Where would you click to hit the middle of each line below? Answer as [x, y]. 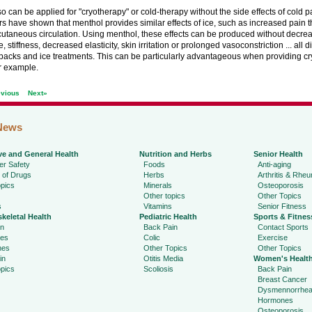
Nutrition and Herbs [175, 154]
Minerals [157, 185]
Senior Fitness [282, 206]
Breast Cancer [282, 279]
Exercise [272, 237]
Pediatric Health [168, 217]
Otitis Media [163, 258]
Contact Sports [283, 227]
